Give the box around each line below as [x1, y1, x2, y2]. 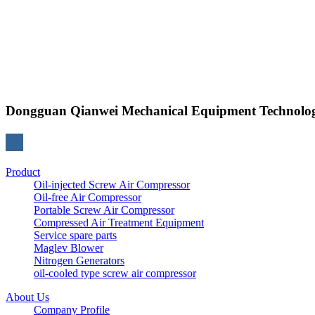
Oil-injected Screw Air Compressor [34, 179, 190, 191]
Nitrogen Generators [34, 255, 124, 267]
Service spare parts [34, 229, 117, 242]
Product [6, 166, 40, 179]
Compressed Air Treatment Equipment [34, 217, 204, 229]
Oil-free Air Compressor [34, 191, 141, 204]
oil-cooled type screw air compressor [34, 267, 196, 280]
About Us [6, 291, 49, 304]
